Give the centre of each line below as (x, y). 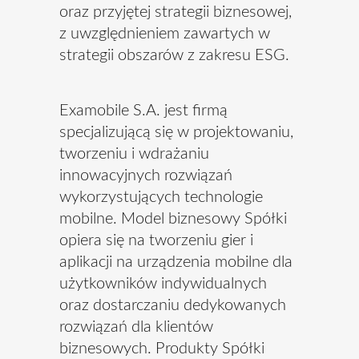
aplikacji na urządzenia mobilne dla (176, 262)
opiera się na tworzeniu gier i (156, 240)
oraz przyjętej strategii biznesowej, (175, 12)
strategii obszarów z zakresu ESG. (174, 55)
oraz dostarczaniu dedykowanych (173, 305)
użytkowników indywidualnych (163, 284)
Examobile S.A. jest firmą (143, 111)
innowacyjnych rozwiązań (146, 175)
